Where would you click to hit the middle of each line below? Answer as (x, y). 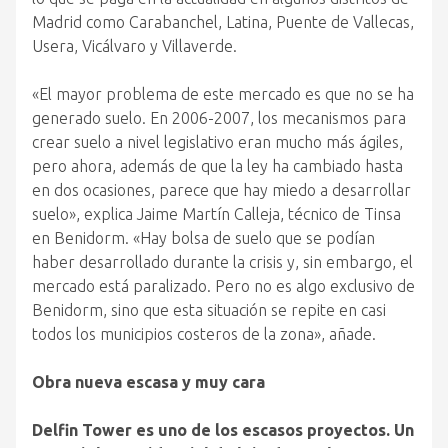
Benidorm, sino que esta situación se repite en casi (209, 310)
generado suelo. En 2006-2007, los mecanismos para (219, 118)
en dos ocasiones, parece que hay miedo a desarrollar (221, 190)
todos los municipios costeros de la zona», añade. (204, 334)
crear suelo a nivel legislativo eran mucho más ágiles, (217, 142)
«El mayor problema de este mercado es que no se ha (223, 94)
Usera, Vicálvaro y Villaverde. (134, 46)
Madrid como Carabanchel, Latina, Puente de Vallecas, (223, 22)
